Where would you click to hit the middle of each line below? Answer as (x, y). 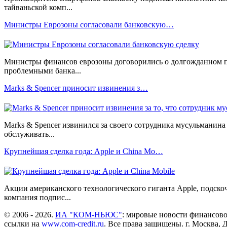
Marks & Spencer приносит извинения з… (76, 88)
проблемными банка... (43, 70)
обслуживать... (29, 134)
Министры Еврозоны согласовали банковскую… (89, 24)
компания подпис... (37, 197)
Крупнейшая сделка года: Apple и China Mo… (84, 151)
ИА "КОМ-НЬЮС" (89, 214)
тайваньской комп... (38, 7)
